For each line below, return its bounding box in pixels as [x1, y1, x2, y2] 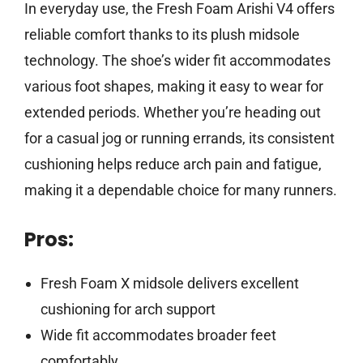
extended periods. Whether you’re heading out [24, 103, 321, 121]
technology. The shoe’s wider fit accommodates [24, 51, 331, 69]
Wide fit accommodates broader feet [40, 326, 276, 344]
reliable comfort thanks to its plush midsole [24, 25, 300, 43]
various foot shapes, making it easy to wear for [24, 77, 323, 95]
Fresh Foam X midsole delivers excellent [40, 274, 299, 292]
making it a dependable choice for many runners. [24, 181, 337, 199]
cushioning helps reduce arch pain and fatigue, [24, 155, 322, 173]
